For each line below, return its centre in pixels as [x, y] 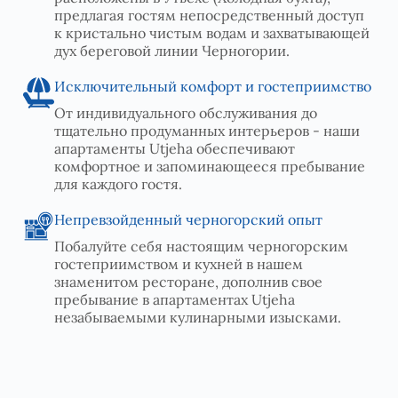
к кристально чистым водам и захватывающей [212, 32]
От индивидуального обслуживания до [186, 112]
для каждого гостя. [118, 183]
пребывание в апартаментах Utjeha [175, 299]
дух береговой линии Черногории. [172, 50]
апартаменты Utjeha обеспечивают [175, 148]
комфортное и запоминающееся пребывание [210, 166]
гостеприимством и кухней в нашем [179, 263]
